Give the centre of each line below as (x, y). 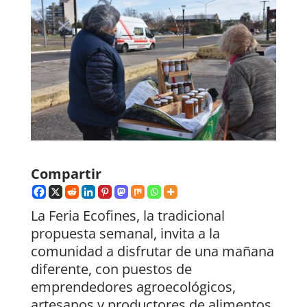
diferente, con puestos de (111, 269)
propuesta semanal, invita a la (125, 234)
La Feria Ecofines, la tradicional (127, 216)
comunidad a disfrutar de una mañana (152, 251)
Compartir (66, 174)
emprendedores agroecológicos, (133, 287)
